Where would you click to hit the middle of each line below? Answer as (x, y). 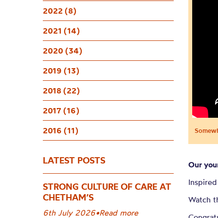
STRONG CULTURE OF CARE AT (107, 187)
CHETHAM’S (68, 197)
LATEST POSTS (74, 160)
